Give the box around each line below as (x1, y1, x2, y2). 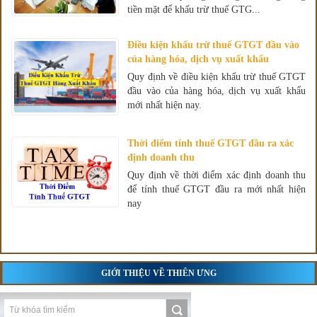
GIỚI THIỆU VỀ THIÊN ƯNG (100, 267, 217, 278)
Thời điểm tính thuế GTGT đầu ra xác (127, 137, 294, 149)
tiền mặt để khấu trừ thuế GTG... (127, 4, 260, 15)
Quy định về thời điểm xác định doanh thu (127, 169, 306, 180)
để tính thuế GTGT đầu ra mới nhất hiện (127, 183, 306, 195)
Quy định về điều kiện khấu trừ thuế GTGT (127, 71, 306, 82)
